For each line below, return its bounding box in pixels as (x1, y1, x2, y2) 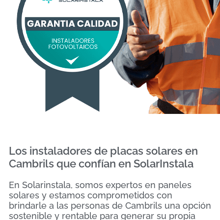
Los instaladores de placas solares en (9, 144, 198, 158)
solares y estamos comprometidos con (9, 190, 172, 201)
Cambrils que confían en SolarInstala (9, 157, 193, 170)
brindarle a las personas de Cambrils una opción (9, 200, 211, 211)
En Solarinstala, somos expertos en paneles (9, 180, 192, 191)
